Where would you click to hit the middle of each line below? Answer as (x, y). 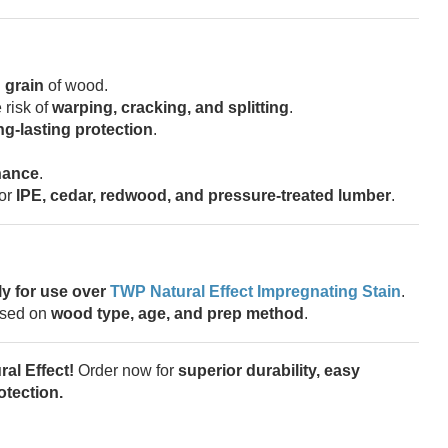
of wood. (76, 85)
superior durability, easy (269, 370)
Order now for (126, 370)
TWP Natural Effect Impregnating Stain (255, 291)
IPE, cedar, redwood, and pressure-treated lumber (203, 195)
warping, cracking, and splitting (170, 107)
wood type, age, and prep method (177, 313)
